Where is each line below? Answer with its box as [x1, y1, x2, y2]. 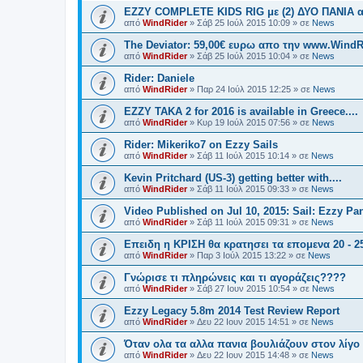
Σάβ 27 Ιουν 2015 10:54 [197, 284, 290, 293]
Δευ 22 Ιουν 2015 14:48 [197, 350, 289, 360]
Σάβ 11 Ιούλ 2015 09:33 [197, 184, 289, 194]
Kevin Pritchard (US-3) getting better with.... [124, 172, 342, 184]
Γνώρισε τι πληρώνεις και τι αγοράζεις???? [124, 271, 346, 284]
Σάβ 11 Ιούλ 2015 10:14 [197, 151, 289, 160]
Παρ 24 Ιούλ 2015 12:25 [197, 84, 291, 94]
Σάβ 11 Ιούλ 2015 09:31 [197, 217, 289, 227]
